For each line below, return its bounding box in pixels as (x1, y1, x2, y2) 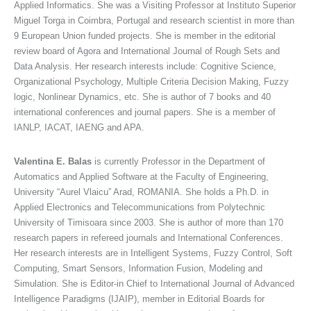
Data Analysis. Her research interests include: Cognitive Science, (14, 60, 276, 72)
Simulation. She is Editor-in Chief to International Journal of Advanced (14, 278, 294, 289)
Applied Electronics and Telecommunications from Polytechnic (14, 201, 265, 212)
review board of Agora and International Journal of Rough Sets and (14, 45, 280, 56)
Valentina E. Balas (14, 155, 92, 167)
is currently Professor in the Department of (92, 155, 265, 167)
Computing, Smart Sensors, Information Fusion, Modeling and (14, 262, 262, 274)
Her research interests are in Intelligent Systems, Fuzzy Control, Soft (14, 247, 292, 258)
